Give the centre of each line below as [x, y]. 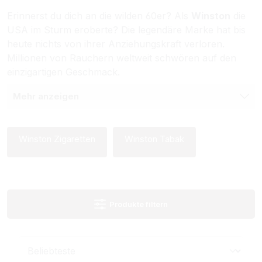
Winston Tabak [154, 139]
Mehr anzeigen [46, 96]
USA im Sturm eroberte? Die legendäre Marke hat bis [126, 30]
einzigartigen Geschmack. [63, 72]
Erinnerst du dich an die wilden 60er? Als [99, 15]
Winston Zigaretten [57, 139]
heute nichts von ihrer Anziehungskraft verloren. [116, 44]
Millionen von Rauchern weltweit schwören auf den [122, 58]
